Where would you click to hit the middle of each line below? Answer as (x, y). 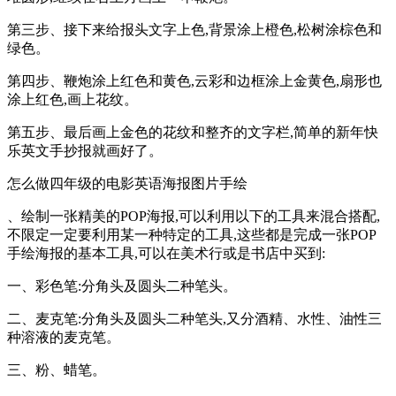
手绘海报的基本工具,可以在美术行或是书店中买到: (166, 253)
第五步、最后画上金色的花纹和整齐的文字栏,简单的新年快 (193, 132)
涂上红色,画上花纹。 (72, 99)
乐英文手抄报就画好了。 (85, 150)
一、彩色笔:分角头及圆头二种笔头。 (122, 286)
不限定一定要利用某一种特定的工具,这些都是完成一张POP (192, 234)
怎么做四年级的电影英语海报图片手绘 (127, 183)
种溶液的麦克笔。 (64, 337)
